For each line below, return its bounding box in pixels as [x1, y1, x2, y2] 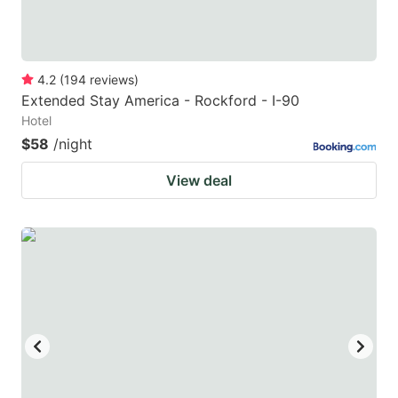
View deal [166, 171, 232, 190]
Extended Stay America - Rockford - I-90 [21, 92, 299, 110]
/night [53, 135, 92, 154]
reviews [90, 72, 134, 88]
